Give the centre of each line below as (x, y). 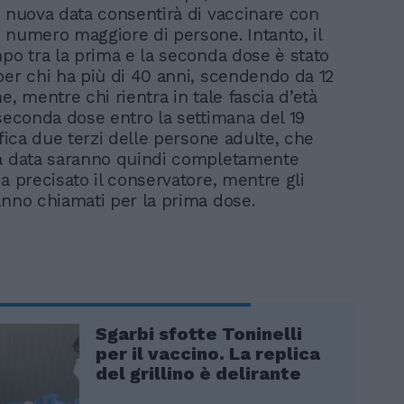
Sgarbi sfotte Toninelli (199, 334)
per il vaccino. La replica (208, 354)
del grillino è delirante (198, 374)
